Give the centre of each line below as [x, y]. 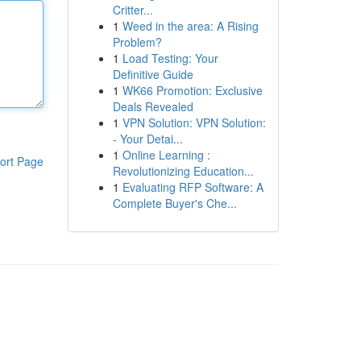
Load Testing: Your [170, 58]
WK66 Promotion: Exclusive [192, 90]
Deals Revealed [153, 106]
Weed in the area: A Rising [190, 26]
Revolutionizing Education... [183, 171]
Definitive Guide [153, 74]
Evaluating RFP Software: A [193, 187]
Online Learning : [166, 155]
